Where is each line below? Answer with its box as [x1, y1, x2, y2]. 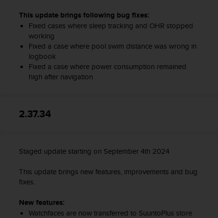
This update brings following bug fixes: [19, 10, 149, 21]
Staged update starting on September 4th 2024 [19, 146, 169, 157]
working [28, 31, 54, 41]
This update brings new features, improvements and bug [19, 166, 198, 177]
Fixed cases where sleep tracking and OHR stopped [28, 20, 193, 31]
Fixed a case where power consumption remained [28, 61, 186, 72]
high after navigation [28, 72, 93, 82]
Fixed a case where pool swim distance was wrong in [28, 41, 197, 52]
